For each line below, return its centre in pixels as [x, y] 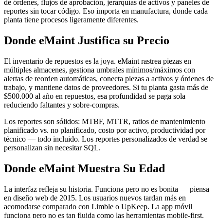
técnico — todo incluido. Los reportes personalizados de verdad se [106, 139]
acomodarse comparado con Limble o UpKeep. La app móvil [98, 206]
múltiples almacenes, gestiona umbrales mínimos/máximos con [100, 70]
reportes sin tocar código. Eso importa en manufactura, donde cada [106, 11]
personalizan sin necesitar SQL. [52, 148]
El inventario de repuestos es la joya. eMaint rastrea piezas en [98, 61]
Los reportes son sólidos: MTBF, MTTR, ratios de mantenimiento [105, 122]
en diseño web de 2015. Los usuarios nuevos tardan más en [95, 198]
